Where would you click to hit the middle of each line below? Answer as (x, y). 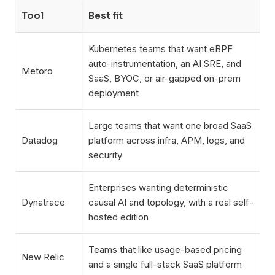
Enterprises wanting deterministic (158, 188)
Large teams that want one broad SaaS (170, 126)
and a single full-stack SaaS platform (165, 264)
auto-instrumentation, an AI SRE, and (165, 64)
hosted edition (118, 217)
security (105, 155)
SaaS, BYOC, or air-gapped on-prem (165, 78)
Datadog (40, 140)
